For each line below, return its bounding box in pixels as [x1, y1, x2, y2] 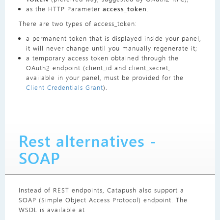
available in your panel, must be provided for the [26, 73, 184, 82]
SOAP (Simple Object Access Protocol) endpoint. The [18, 195, 188, 204]
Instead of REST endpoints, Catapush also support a [18, 186, 184, 194]
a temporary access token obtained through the [26, 54, 179, 62]
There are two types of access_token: [18, 19, 137, 28]
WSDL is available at [18, 205, 85, 214]
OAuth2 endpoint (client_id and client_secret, [26, 63, 170, 72]
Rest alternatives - [18, 130, 157, 151]
